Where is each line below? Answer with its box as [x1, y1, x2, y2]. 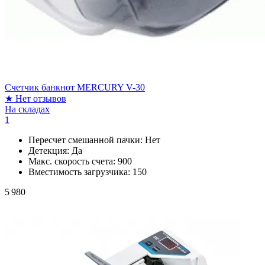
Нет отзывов [15, 93, 66, 104]
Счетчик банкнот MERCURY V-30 [5, 82, 145, 92]
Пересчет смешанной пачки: [28, 134, 145, 145]
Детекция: [28, 145, 72, 156]
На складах [5, 104, 50, 114]
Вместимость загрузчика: [28, 166, 132, 177]
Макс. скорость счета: [28, 156, 118, 166]
